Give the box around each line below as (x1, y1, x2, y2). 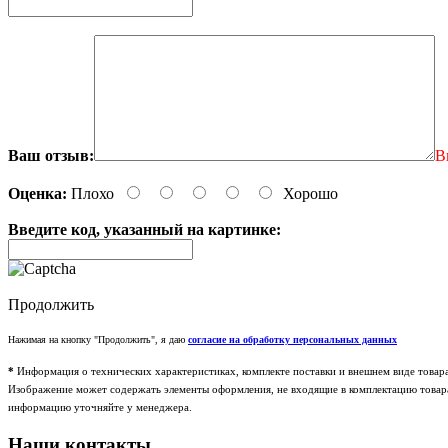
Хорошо (283, 185, 338, 203)
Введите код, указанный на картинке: (8, 221, 281, 239)
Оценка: (8, 185, 67, 203)
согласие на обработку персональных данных (188, 334, 397, 346)
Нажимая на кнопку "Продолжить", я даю (8, 334, 188, 346)
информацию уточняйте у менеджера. (8, 401, 192, 414)
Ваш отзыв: (8, 147, 94, 165)
